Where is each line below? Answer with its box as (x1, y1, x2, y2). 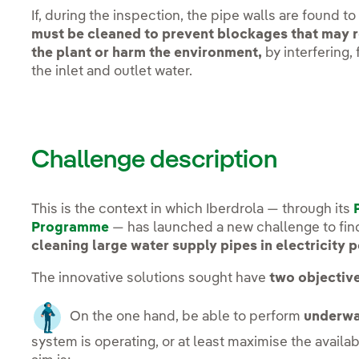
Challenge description (31, 147, 278, 174)
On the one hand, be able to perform (63, 310, 305, 325)
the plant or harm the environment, (31, 46, 263, 60)
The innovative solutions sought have (31, 272, 270, 286)
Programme (31, 221, 110, 236)
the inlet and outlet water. (31, 64, 193, 79)
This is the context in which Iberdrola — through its (31, 203, 354, 217)
